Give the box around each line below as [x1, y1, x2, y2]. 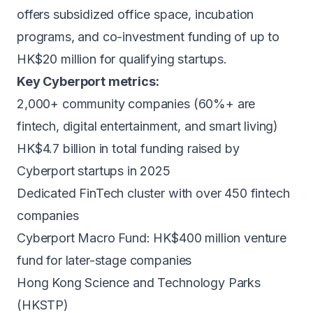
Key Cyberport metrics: [17, 74, 159, 89]
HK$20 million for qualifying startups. [17, 52, 227, 66]
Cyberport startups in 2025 [17, 163, 170, 178]
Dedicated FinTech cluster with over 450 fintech [17, 186, 290, 201]
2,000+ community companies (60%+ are [17, 96, 256, 111]
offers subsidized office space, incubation [17, 7, 254, 22]
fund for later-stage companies [17, 253, 192, 268]
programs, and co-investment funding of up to [17, 29, 279, 44]
